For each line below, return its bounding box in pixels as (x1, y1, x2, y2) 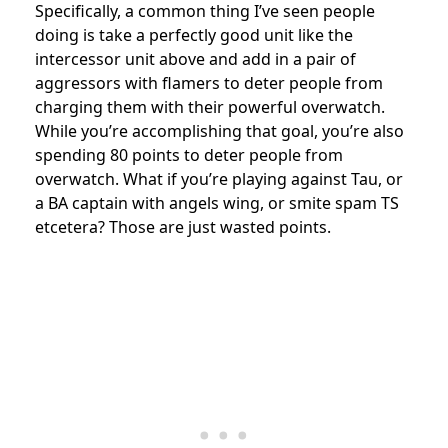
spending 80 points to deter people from (35, 144, 343, 167)
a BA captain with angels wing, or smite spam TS (35, 192, 399, 215)
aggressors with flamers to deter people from (35, 72, 383, 95)
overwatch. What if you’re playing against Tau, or (35, 168, 403, 191)
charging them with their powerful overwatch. (35, 96, 385, 119)
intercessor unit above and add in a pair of (35, 48, 356, 71)
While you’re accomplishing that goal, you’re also (35, 120, 404, 143)
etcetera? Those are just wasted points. (35, 216, 331, 239)
